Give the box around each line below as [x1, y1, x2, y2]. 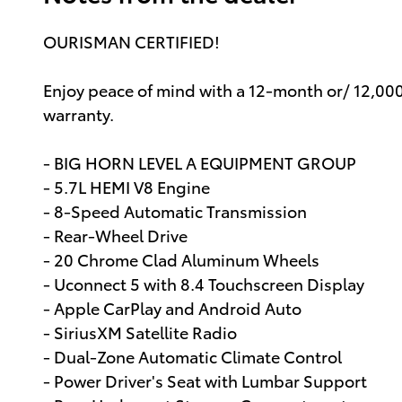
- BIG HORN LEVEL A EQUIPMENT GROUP [43, 151, 356, 173]
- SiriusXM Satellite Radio [43, 320, 237, 343]
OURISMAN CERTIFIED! [43, 30, 220, 52]
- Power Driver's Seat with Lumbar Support [43, 369, 367, 391]
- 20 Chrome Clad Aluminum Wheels [43, 248, 319, 270]
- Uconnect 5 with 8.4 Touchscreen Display [43, 272, 364, 294]
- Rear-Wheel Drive [43, 223, 188, 246]
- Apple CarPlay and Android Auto [43, 296, 301, 319]
